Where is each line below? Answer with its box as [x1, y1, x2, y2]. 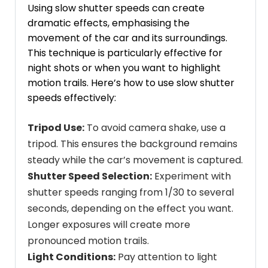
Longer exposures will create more [28, 217, 190, 232]
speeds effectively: [28, 90, 116, 105]
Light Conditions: [28, 249, 115, 264]
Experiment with [152, 169, 231, 183]
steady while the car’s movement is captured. [28, 153, 243, 167]
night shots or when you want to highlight [28, 60, 221, 75]
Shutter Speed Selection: [28, 169, 152, 183]
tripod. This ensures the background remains [28, 136, 237, 151]
